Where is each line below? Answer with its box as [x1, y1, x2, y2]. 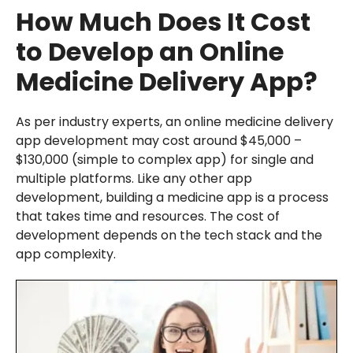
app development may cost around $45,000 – [15, 131, 302, 150]
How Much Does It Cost [15, 3, 310, 39]
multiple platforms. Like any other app [15, 169, 252, 188]
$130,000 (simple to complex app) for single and [15, 150, 314, 169]
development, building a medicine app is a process [15, 188, 329, 206]
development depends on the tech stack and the [15, 225, 322, 244]
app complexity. [15, 244, 116, 263]
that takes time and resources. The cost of [15, 206, 280, 225]
